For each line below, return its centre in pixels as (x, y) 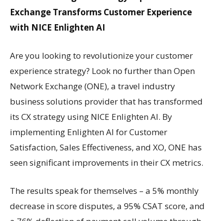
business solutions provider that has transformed (106, 101)
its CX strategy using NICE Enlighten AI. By (91, 117)
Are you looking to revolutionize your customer (101, 55)
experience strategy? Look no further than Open (102, 71)
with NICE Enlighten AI (57, 27)
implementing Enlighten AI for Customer (89, 132)
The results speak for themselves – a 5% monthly (104, 191)
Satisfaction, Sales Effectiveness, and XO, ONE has (106, 147)
